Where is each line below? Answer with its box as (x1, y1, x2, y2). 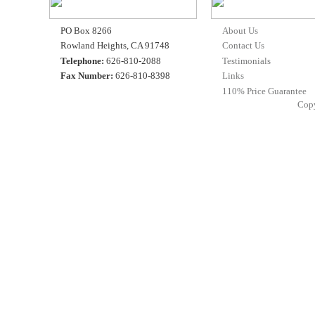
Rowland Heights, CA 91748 (60, 40, 170, 51)
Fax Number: (60, 70, 114, 82)
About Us (222, 25, 259, 36)
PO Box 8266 (60, 25, 112, 36)
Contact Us (222, 40, 265, 51)
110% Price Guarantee (222, 85, 307, 96)
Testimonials (222, 55, 271, 66)
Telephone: (60, 55, 105, 66)
